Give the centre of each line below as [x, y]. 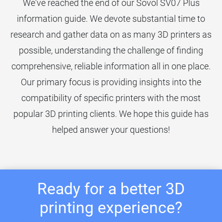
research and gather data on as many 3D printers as [111, 34]
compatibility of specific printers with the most [111, 98]
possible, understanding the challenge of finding [111, 50]
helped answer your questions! [111, 129]
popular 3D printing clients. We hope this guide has [111, 113]
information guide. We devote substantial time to [111, 18]
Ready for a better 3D [111, 189]
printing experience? [111, 207]
